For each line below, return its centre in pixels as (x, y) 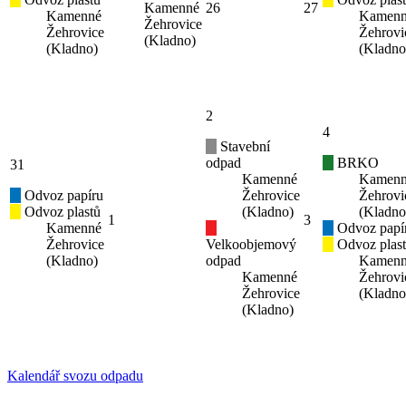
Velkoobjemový (251, 245)
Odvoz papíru (62, 196)
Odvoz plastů (61, 212)
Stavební (243, 147)
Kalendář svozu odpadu (75, 376)
